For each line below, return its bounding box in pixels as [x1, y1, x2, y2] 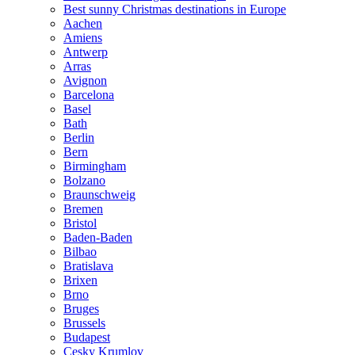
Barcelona [63, 88, 114, 101]
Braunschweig [63, 188, 136, 201]
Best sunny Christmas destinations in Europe [63, 2, 286, 16]
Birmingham [63, 159, 126, 173]
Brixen [63, 273, 97, 287]
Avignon [63, 74, 107, 87]
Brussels [63, 316, 105, 330]
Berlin [63, 131, 94, 144]
